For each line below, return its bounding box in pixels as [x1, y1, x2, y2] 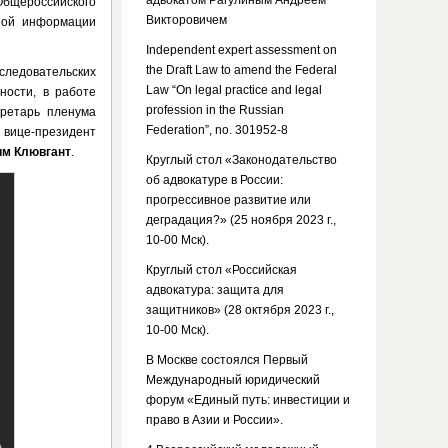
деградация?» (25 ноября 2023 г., [146, 213, 336, 227]
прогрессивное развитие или [146, 193, 311, 207]
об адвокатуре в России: [146, 173, 283, 187]
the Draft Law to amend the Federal [146, 63, 337, 77]
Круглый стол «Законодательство [146, 153, 337, 167]
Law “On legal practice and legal [146, 83, 322, 97]
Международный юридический [146, 373, 320, 387]
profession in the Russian [146, 103, 284, 117]
